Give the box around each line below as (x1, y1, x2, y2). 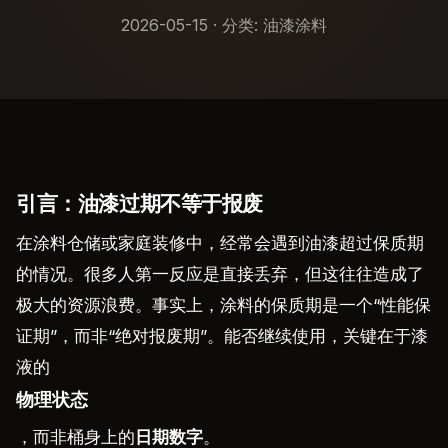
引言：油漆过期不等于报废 (16, 191, 264, 216)
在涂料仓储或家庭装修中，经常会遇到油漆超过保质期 (16, 233, 424, 253)
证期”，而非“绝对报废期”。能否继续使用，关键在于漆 (16, 326, 428, 346)
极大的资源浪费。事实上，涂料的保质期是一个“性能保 (16, 295, 431, 315)
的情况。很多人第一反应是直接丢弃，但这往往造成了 (16, 264, 424, 284)
